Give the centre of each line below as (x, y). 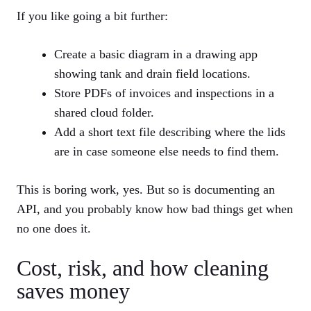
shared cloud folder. (104, 113)
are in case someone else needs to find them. (167, 152)
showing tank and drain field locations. (152, 74)
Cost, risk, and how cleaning (143, 268)
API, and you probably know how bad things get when (155, 209)
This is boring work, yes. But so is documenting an (146, 190)
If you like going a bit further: (92, 16)
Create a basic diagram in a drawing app (156, 54)
